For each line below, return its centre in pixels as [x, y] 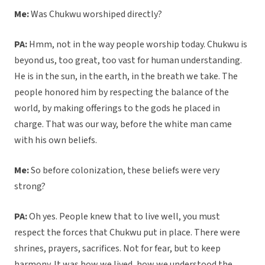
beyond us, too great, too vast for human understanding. [128, 61]
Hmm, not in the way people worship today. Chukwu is [137, 45]
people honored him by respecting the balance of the [122, 93]
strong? [30, 187]
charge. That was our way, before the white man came [123, 125]
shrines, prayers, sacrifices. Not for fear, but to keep [117, 249]
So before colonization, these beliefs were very [124, 171]
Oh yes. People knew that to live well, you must [124, 217]
